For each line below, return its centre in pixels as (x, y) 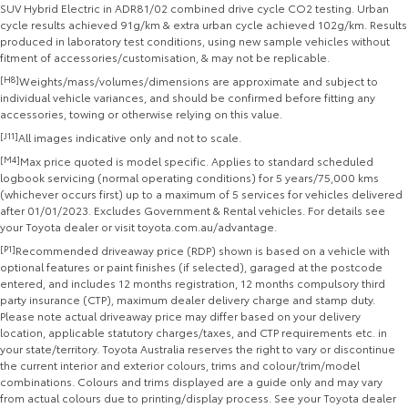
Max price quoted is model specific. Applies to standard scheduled (197, 161)
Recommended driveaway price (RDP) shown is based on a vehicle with (203, 250)
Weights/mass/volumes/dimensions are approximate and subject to (199, 81)
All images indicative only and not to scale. (130, 138)
